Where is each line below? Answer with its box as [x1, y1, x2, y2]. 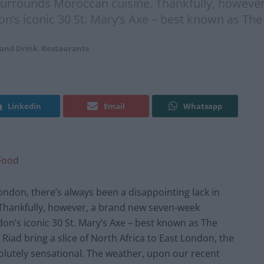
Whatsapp [183, 101, 222, 112]
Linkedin [8, 101, 41, 112]
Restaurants [41, 43, 89, 54]
